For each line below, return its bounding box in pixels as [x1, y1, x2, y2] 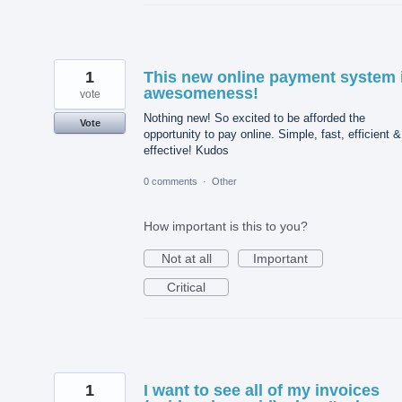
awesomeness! [144, 83, 258, 102]
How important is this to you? [144, 219, 308, 234]
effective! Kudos [144, 143, 229, 157]
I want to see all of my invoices [144, 381, 380, 400]
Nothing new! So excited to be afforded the [144, 110, 365, 125]
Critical [167, 280, 205, 295]
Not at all [161, 251, 212, 267]
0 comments [144, 176, 197, 188]
